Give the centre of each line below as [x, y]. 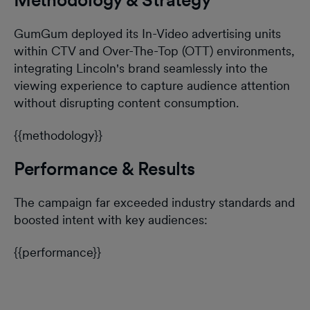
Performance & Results [104, 169]
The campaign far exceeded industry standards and [154, 203]
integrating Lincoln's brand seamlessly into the [141, 69]
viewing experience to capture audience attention [152, 86]
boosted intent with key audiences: [111, 220]
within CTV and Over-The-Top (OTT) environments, [154, 51]
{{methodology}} [58, 136]
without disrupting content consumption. [126, 103]
